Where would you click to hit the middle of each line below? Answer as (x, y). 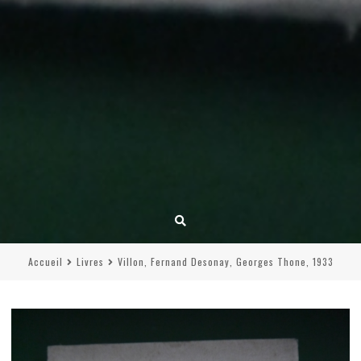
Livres (90, 261)
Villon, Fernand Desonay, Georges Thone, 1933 (225, 261)
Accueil (45, 261)
